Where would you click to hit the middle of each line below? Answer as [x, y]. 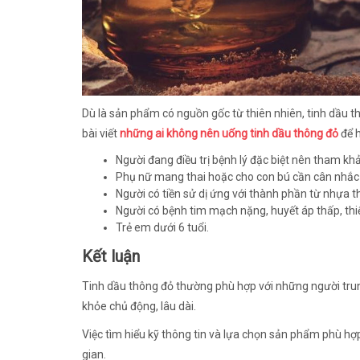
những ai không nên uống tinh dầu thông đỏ [229, 133]
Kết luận [111, 256]
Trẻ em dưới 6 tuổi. [163, 227]
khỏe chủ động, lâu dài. [139, 306]
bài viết [101, 133]
